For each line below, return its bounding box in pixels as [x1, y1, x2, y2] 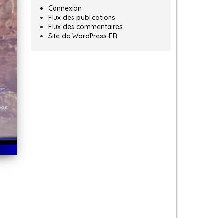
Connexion [48, 4, 82, 13]
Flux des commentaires [48, 22, 123, 32]
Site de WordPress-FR [48, 32, 117, 41]
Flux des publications [48, 13, 115, 22]
